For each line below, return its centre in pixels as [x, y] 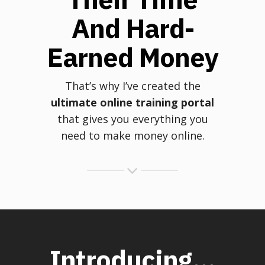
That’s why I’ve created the [132, 85]
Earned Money [132, 56]
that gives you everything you [132, 119]
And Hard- [132, 28]
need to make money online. [132, 135]
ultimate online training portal [132, 102]
